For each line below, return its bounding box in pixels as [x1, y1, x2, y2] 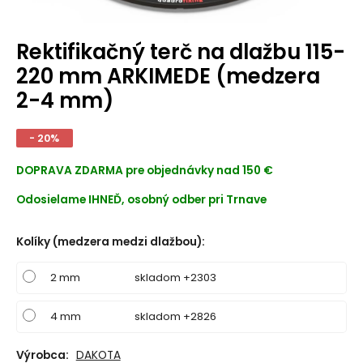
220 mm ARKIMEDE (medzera [15, 61, 320, 91]
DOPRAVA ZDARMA [15, 163, 126, 179]
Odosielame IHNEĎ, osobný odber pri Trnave [15, 192, 267, 208]
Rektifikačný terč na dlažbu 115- [15, 36, 345, 66]
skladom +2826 [134, 308, 216, 324]
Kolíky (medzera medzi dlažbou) [15, 233, 202, 250]
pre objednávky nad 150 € [125, 163, 273, 179]
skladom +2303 [134, 269, 216, 285]
